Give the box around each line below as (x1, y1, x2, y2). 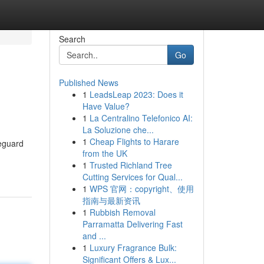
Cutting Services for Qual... (82, 171, 183, 183)
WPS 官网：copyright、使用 (89, 183, 194, 194)
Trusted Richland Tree (89, 159, 172, 171)
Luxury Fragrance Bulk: (89, 242, 177, 253)
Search (58, 33, 85, 45)
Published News (58, 77, 118, 88)
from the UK (82, 147, 127, 159)
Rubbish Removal (89, 206, 156, 218)
